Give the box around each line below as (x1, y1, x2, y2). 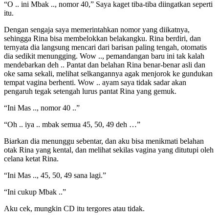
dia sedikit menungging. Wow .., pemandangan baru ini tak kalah (4, 52, 204, 61)
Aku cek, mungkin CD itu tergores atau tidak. (4, 204, 145, 213)
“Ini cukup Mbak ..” (4, 188, 66, 197)
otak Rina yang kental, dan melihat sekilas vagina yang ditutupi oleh (4, 146, 214, 154)
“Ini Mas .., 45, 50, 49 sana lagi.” (4, 171, 106, 180)
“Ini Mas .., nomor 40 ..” (4, 104, 80, 112)
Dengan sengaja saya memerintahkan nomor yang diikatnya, (4, 25, 190, 34)
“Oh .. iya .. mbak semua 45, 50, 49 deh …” (4, 120, 140, 129)
